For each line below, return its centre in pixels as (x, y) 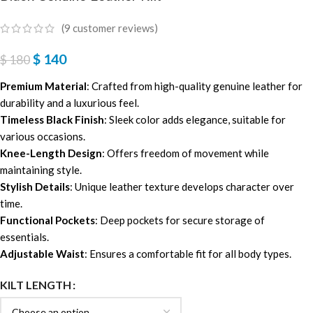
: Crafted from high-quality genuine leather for (195, 86)
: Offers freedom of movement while (185, 153)
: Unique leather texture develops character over (182, 186)
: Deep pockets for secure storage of (180, 220)
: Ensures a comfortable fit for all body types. (188, 253)
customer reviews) (114, 28)
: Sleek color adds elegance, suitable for (195, 119)
